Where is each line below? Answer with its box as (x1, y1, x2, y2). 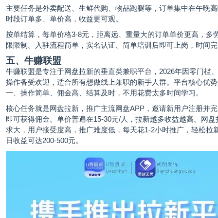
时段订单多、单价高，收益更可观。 (6, 15, 123, 23)
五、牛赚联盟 (6, 55, 61, 66)
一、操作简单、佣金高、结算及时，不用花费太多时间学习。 (6, 89, 203, 97)
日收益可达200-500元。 (6, 136, 83, 145)
